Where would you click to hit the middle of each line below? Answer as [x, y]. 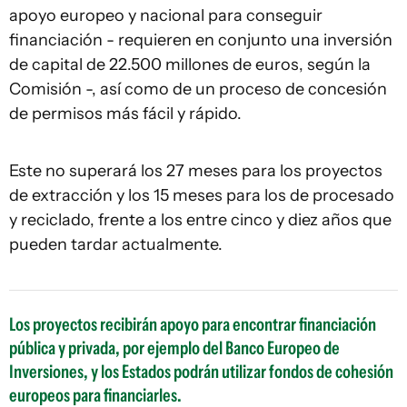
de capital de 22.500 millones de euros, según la [190, 65]
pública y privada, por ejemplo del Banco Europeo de [174, 348]
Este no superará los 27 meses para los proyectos [196, 171]
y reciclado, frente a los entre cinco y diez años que [200, 220]
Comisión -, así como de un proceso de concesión [198, 89]
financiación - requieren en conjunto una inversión [201, 40]
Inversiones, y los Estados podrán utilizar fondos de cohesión [201, 372]
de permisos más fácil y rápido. [125, 114]
